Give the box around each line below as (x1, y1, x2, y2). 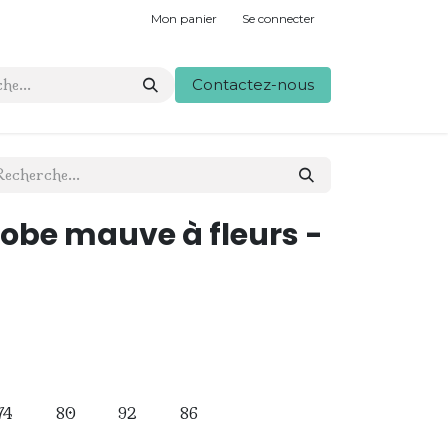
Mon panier (151, 10, 217, 26)
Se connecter (242, 10, 315, 26)
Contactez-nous (192, 75, 314, 94)
